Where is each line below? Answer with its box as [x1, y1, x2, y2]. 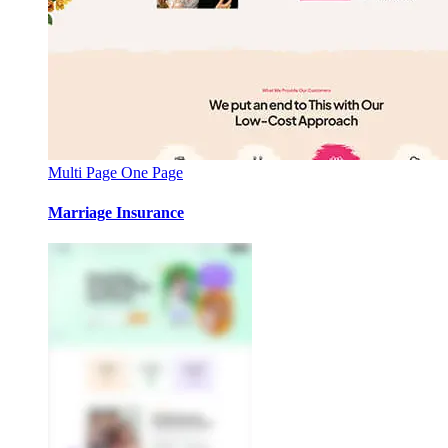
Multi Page [48, 164, 121, 182]
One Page [121, 164, 183, 182]
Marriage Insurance [48, 203, 184, 221]
